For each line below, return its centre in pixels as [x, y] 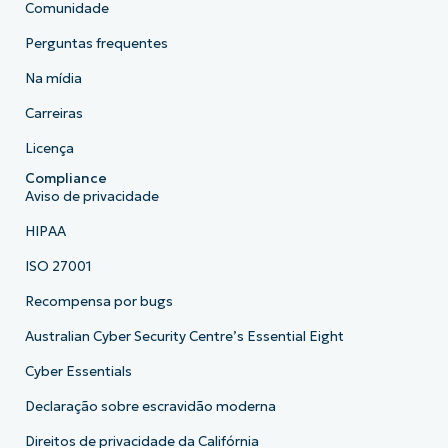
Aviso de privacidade [91, 197]
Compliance [65, 179]
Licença [49, 149]
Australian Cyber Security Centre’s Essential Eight [184, 337]
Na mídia [53, 79]
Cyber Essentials [78, 372]
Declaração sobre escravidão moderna [150, 407]
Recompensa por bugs [98, 302]
